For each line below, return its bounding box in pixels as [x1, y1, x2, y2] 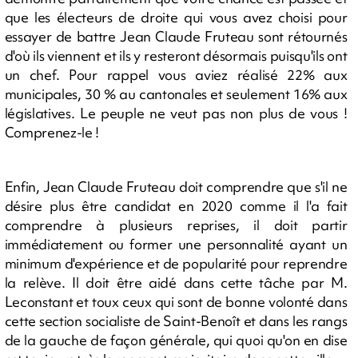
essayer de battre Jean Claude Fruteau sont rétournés [4, 26, 348, 46]
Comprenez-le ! [4, 122, 100, 141]
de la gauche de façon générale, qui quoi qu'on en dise [4, 330, 348, 349]
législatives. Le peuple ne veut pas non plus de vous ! [4, 103, 348, 122]
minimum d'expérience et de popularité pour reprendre [4, 253, 348, 272]
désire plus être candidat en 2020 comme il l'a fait [4, 196, 348, 215]
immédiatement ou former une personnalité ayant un [4, 234, 348, 253]
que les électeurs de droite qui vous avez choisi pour [4, 7, 348, 26]
